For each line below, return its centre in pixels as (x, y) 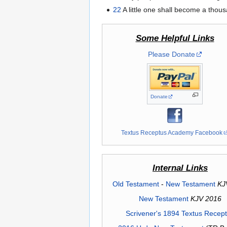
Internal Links (180, 168)
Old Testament (136, 184)
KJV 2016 (206, 199)
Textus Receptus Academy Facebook (172, 132)
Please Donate (171, 54)
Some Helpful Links (175, 38)
